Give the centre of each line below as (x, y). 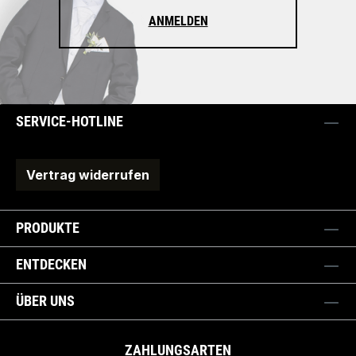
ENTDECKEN (51, 265)
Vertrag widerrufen (88, 175)
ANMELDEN (178, 21)
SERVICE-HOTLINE (70, 122)
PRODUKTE (48, 228)
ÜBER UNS (45, 301)
